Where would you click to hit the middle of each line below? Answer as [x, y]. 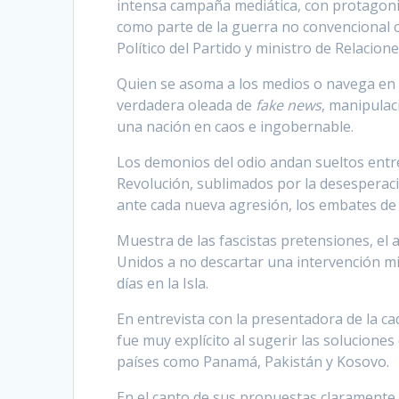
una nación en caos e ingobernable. [236, 126]
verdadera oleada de [187, 105]
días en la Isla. [163, 283]
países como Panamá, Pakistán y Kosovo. [253, 361]
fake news [289, 105]
